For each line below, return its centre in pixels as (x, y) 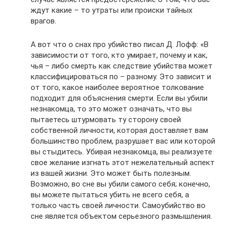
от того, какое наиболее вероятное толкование (117, 87)
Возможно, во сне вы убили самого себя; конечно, (120, 184)
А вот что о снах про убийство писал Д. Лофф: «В (120, 44)
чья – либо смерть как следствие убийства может (122, 66)
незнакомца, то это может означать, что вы (111, 109)
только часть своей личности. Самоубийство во (118, 205)
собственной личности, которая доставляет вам (119, 130)
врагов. (43, 21)
